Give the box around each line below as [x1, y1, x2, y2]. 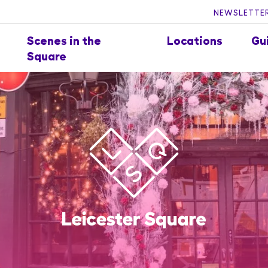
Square [26, 48, 66, 62]
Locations [166, 33, 223, 47]
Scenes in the [26, 33, 101, 47]
